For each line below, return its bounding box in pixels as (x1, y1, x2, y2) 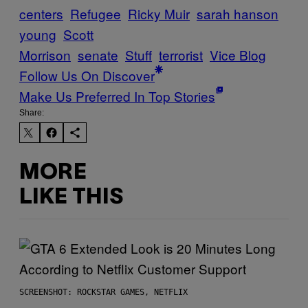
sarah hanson (197, 3, 278, 23)
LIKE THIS (19, 188, 123, 208)
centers (19, 3, 63, 23)
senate (78, 45, 118, 64)
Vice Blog (210, 45, 266, 64)
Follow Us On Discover (19, 65, 155, 85)
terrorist (159, 45, 203, 64)
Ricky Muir (128, 3, 190, 23)
